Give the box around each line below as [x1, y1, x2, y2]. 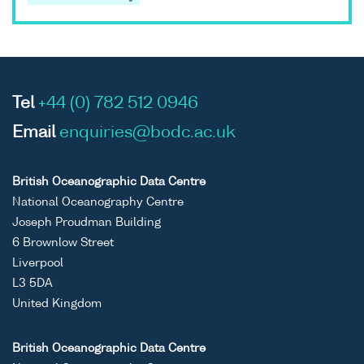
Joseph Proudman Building [12, 217, 161, 229]
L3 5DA [12, 278, 53, 290]
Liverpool [12, 258, 63, 270]
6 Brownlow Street [12, 237, 114, 249]
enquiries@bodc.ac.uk [59, 125, 236, 142]
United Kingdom [12, 298, 102, 310]
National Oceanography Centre [12, 197, 184, 209]
